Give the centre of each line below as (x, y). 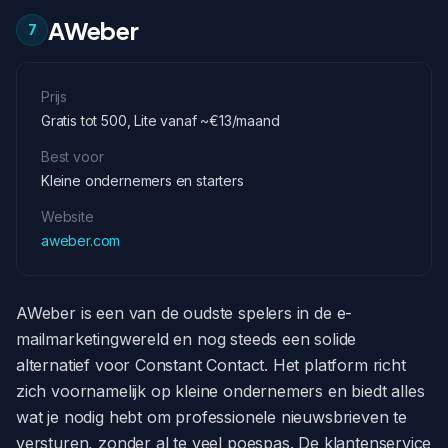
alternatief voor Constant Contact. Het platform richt (211, 365)
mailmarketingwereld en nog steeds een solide (186, 339)
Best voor (72, 156)
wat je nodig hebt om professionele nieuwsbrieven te (212, 417)
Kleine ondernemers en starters (142, 180)
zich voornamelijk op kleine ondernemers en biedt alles (220, 391)
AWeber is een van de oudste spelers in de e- (184, 313)
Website (67, 216)
